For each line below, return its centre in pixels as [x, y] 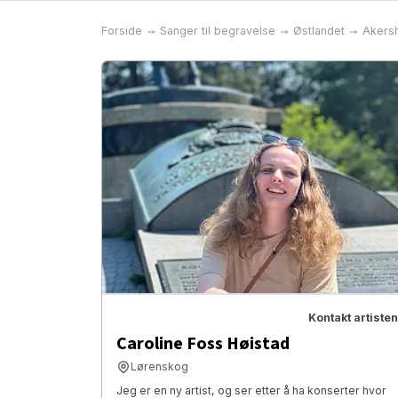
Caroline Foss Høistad [203, 344]
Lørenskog [159, 367]
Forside [122, 31]
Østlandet [319, 31]
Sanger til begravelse [218, 31]
